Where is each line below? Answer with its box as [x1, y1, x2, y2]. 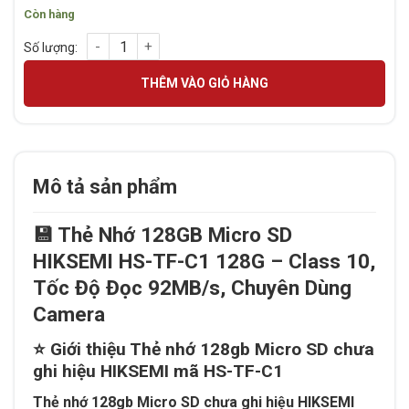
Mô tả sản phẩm [33, 175, 177, 199]
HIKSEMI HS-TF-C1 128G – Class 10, [33, 249, 375, 274]
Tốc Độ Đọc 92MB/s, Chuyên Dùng [33, 276, 351, 300]
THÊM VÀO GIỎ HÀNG [141, 76, 268, 91]
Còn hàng [24, 6, 75, 21]
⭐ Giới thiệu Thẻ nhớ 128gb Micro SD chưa [33, 338, 374, 360]
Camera [33, 302, 105, 327]
